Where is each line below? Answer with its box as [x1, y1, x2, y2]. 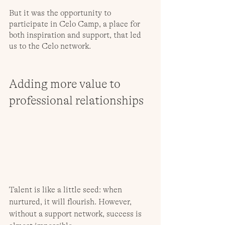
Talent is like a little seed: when [9, 185, 124, 194]
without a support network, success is [9, 209, 144, 218]
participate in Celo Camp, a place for [9, 20, 142, 29]
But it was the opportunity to [9, 9, 113, 18]
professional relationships [9, 94, 144, 108]
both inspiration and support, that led [9, 31, 143, 40]
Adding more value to [9, 77, 123, 91]
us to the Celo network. [9, 42, 91, 51]
